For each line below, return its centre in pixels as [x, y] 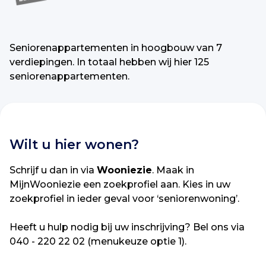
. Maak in [173, 170]
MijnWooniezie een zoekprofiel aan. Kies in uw [120, 184]
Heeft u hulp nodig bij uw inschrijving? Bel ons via [127, 227]
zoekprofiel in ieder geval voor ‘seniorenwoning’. [124, 199]
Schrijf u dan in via [53, 170]
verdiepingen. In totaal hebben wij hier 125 [109, 62]
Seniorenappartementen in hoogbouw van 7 [116, 48]
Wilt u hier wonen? [74, 145]
